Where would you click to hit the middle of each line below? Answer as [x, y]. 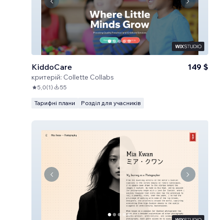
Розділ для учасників [111, 103]
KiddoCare [52, 67]
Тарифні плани [55, 103]
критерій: [47, 77]
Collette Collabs [89, 77]
